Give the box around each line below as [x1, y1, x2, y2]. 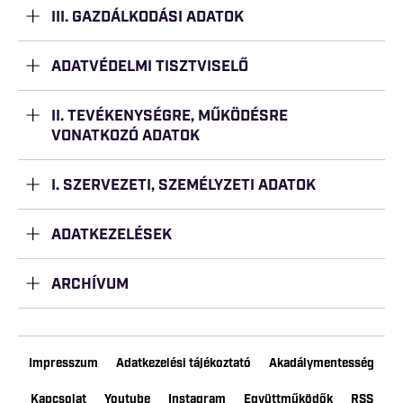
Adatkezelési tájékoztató [116, 355, 251, 372]
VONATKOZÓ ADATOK [51, 126, 201, 146]
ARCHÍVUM [51, 274, 130, 294]
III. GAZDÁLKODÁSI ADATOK [51, 7, 245, 27]
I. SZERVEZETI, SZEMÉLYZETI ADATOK [51, 175, 317, 195]
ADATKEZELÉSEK [51, 225, 173, 245]
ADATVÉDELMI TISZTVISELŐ [51, 57, 249, 76]
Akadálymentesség [269, 355, 374, 372]
